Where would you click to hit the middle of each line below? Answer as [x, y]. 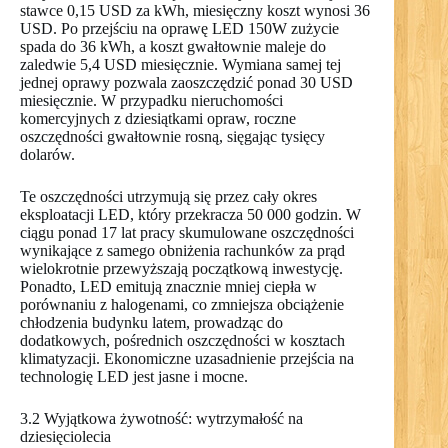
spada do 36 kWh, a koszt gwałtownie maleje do [173, 47]
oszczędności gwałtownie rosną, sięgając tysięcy [172, 137]
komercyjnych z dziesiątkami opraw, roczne [158, 119]
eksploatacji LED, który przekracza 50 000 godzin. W [190, 215]
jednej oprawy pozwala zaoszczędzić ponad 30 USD [186, 83]
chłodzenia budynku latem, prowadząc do [151, 323]
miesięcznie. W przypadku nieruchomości [151, 101]
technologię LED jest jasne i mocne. [134, 377]
